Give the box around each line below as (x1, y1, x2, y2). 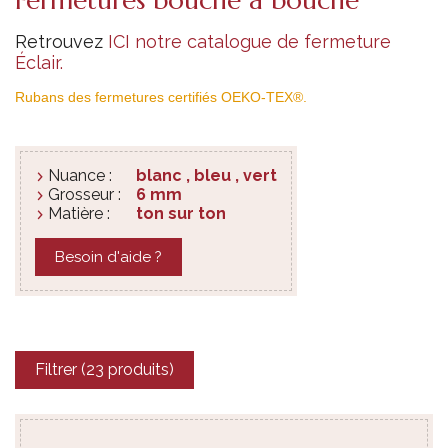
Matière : (48, 203, 110, 223)
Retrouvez (15, 30, 108, 52)
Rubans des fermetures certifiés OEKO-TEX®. (15, 88, 307, 105)
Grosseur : (48, 184, 121, 204)
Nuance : (48, 165, 112, 185)
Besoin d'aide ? (55, 247, 162, 266)
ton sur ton (136, 203, 226, 223)
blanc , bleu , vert (136, 165, 277, 185)
